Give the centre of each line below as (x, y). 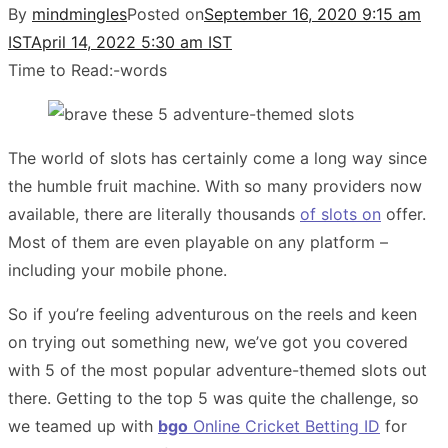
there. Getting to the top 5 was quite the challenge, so (213, 397)
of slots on (340, 213)
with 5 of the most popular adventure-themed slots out (217, 369)
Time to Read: (60, 69)
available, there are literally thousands (154, 213)
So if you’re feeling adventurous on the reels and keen (212, 313)
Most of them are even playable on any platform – (198, 241)
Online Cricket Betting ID (284, 425)
